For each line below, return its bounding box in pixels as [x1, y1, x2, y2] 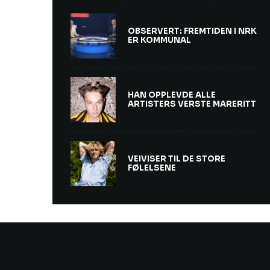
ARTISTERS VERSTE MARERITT [128, 99, 256, 109]
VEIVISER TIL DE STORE [128, 154, 225, 164]
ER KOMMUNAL [128, 35, 191, 45]
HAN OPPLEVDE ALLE [128, 90, 216, 100]
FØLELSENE [128, 163, 176, 173]
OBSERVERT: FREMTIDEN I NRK [128, 26, 257, 36]
